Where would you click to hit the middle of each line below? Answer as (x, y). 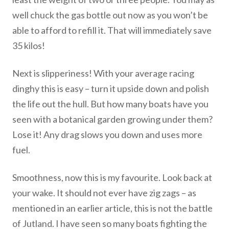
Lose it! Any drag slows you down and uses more (107, 134)
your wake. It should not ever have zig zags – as (104, 193)
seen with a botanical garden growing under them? (112, 119)
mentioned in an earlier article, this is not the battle (112, 208)
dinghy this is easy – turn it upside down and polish (111, 88)
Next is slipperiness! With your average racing (103, 73)
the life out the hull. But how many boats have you (110, 104)
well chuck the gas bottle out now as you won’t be (110, 15)
